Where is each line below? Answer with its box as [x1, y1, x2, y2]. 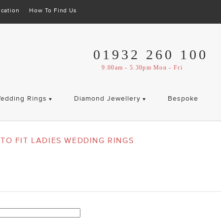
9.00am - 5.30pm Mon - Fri [102, 64, 183, 71]
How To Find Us [29, 7, 77, 14]
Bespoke [167, 94, 198, 103]
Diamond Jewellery [74, 94, 141, 103]
